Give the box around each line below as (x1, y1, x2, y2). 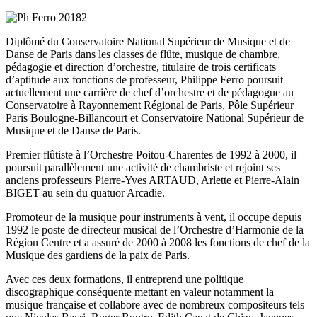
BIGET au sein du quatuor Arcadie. (6, 187, 165, 200)
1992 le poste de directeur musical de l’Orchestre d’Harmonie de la (6, 224, 304, 236)
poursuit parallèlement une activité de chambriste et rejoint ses (6, 161, 280, 174)
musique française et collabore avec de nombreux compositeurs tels (6, 299, 304, 311)
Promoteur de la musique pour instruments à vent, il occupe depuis (6, 211, 301, 224)
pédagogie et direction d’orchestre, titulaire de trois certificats (6, 61, 276, 74)
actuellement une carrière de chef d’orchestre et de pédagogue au (6, 86, 294, 99)
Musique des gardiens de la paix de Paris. (6, 249, 190, 262)
